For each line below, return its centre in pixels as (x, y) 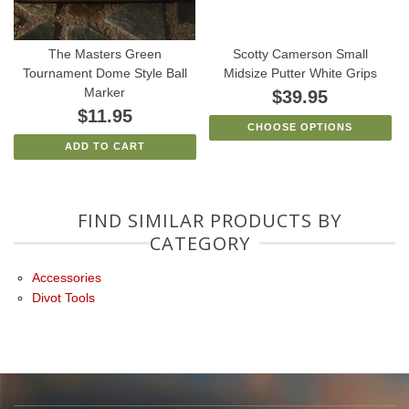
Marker (105, 93)
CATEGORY (200, 243)
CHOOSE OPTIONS (300, 127)
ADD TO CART (105, 147)
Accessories (67, 277)
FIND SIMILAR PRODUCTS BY (209, 220)
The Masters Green (105, 54)
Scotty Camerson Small (300, 54)
